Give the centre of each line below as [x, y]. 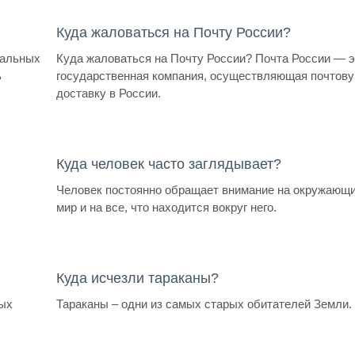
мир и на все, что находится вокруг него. [167, 207]
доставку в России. [109, 93]
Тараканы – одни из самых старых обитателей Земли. [204, 304]
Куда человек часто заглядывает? [169, 164]
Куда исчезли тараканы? [138, 279]
